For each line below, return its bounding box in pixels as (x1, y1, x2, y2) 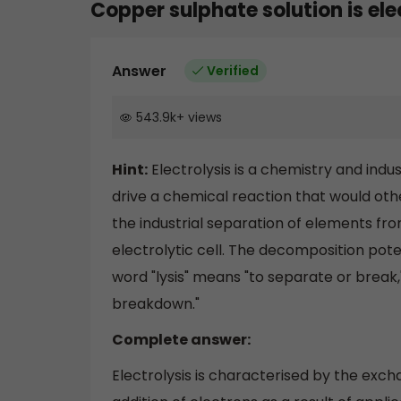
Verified (207, 61, 259, 80)
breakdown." (112, 294, 200, 315)
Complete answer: (112, 329, 251, 351)
